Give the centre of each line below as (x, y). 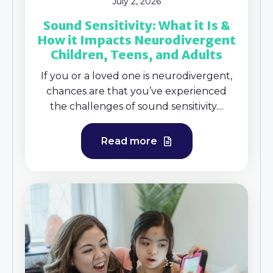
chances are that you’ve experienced (136, 91)
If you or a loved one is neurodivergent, (136, 76)
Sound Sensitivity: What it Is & (136, 25)
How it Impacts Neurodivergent (136, 40)
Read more (130, 141)
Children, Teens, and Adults (136, 54)
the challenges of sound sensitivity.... (136, 106)
